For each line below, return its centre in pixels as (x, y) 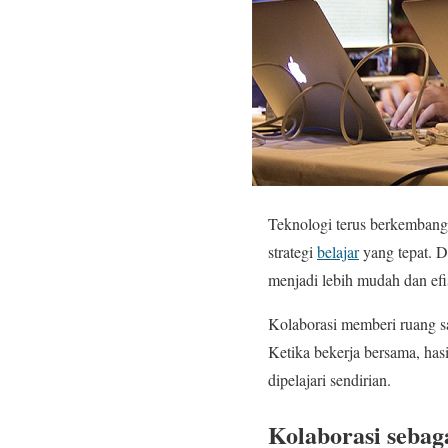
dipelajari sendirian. (329, 379)
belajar (338, 251)
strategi (292, 251)
